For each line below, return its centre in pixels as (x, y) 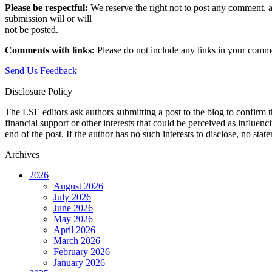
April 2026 (74, 230)
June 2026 (73, 208)
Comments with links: (50, 50)
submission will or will (48, 19)
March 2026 (77, 241)
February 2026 (82, 252)
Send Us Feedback (41, 71)
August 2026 (78, 186)
